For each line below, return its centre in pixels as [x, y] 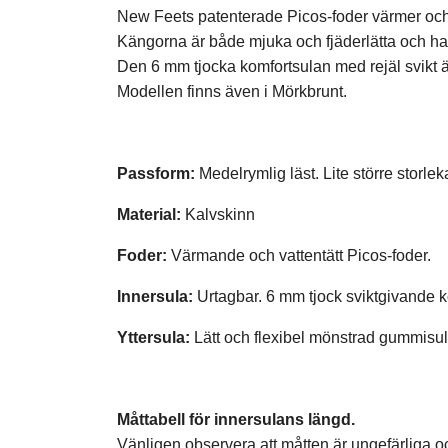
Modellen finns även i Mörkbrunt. [234, 91]
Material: [149, 214]
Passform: [156, 173]
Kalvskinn [218, 214]
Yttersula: [153, 337]
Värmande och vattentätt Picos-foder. [301, 255]
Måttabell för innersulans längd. [238, 419]
